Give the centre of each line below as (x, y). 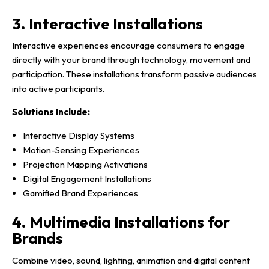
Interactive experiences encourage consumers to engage (128, 46)
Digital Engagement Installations (87, 179)
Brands (38, 238)
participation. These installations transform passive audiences (134, 74)
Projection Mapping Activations (85, 165)
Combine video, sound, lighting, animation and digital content (131, 261)
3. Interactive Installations (107, 23)
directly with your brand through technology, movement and (131, 60)
